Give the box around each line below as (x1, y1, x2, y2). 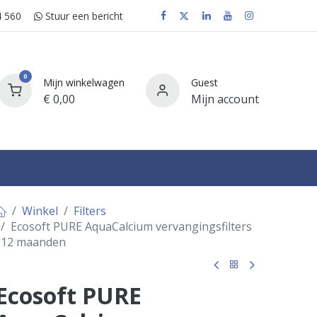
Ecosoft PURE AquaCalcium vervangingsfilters (10, 219, 252, 235)
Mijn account (190, 91, 259, 107)
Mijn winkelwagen (42, 75, 125, 89)
